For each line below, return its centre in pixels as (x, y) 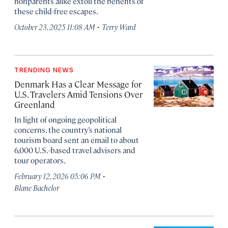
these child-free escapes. (56, 11)
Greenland (34, 104)
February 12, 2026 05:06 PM (58, 176)
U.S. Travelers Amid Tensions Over (79, 94)
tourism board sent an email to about (77, 140)
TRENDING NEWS (44, 70)
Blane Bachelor (37, 188)
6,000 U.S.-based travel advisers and (75, 150)
